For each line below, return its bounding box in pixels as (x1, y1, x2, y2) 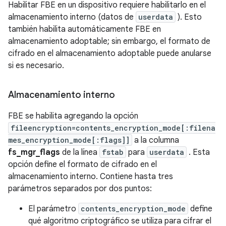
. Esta (187, 147, 210, 157)
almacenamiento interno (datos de (8, 12, 136, 22)
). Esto (176, 12, 202, 22)
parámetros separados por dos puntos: (8, 184, 152, 194)
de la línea (60, 147, 99, 157)
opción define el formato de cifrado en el (8, 159, 157, 169)
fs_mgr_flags (8, 147, 60, 157)
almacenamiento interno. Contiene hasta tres (8, 172, 173, 182)
